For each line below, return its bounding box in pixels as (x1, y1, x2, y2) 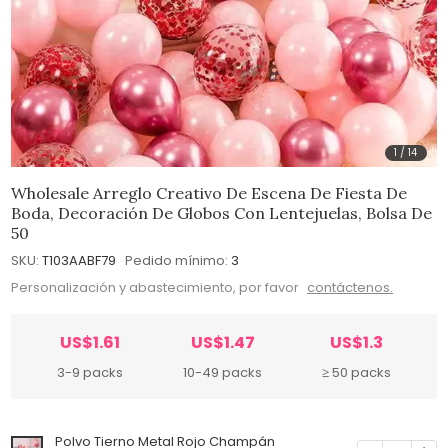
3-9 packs (57, 363, 124, 383)
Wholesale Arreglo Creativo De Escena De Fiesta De (11, 182, 408, 203)
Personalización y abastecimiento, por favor (11, 278, 303, 298)
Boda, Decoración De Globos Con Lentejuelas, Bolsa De (11, 202, 433, 223)
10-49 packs (183, 363, 262, 383)
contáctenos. (307, 278, 394, 298)
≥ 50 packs (321, 363, 391, 383)
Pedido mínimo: (125, 250, 229, 270)
